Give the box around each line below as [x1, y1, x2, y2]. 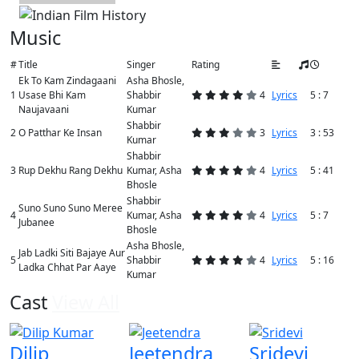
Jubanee [18, 215, 54, 229]
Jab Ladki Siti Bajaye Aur [18, 245, 125, 260]
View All [52, 288, 119, 315]
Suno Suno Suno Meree [18, 200, 123, 215]
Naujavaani [18, 102, 69, 116]
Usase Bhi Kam [18, 87, 86, 102]
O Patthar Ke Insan [18, 125, 102, 139]
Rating [192, 57, 220, 71]
